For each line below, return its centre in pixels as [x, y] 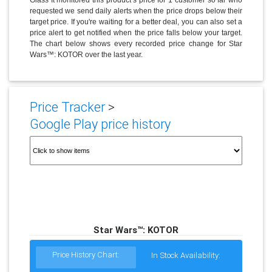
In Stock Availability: [186, 256]
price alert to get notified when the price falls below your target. [136, 32]
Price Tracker [67, 107]
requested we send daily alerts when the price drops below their [136, 11]
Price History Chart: [86, 255]
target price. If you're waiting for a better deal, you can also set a [136, 22]
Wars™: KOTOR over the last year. [86, 54]
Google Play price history [100, 124]
